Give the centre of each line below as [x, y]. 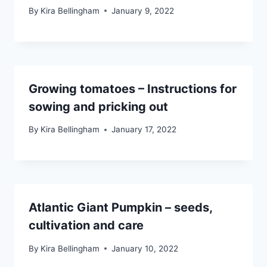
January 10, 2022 [145, 248]
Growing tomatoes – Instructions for [133, 89]
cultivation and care [86, 226]
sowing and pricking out [98, 106]
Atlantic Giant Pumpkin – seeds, [120, 208]
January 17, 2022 [144, 130]
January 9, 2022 [143, 10]
